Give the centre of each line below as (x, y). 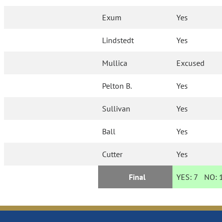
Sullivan (116, 109)
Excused (191, 63)
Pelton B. (117, 86)
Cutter (112, 154)
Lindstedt (118, 40)
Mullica (115, 63)
